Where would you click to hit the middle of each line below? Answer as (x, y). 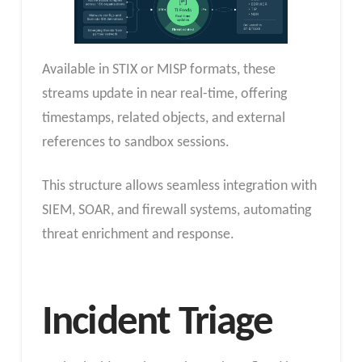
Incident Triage (161, 323)
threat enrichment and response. (138, 234)
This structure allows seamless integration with (179, 186)
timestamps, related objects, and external (163, 119)
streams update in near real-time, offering (164, 95)
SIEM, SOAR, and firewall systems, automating (176, 210)
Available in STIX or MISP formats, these (158, 70)
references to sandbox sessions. (135, 143)
